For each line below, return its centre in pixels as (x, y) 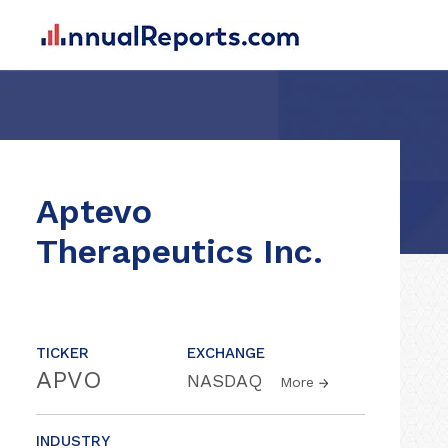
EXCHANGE (226, 353)
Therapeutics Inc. (179, 251)
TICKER (62, 353)
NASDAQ (227, 380)
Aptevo (94, 211)
